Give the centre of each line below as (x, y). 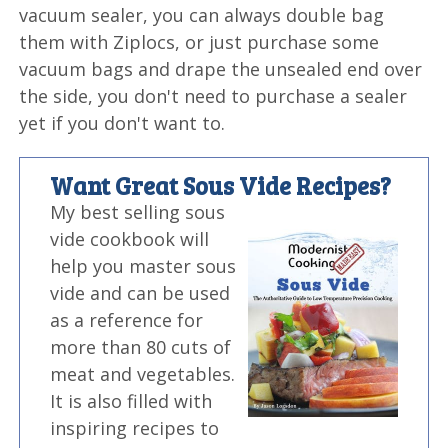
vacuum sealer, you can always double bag (202, 15)
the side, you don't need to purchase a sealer (213, 96)
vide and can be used (140, 293)
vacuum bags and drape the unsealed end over (221, 69)
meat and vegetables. (143, 374)
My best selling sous (138, 212)
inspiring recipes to (135, 428)
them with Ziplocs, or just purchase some (199, 42)
